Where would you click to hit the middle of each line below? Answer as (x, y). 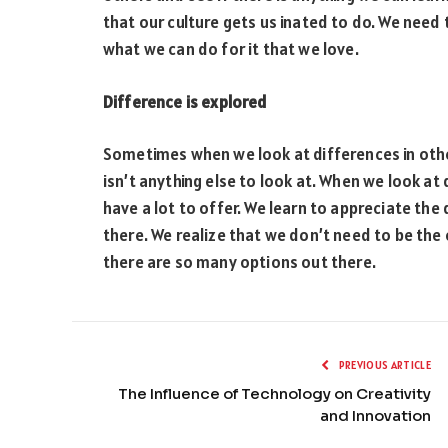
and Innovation (375, 416)
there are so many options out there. (239, 262)
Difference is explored (185, 101)
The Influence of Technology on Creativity (274, 394)
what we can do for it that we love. (231, 49)
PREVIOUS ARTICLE (383, 365)
